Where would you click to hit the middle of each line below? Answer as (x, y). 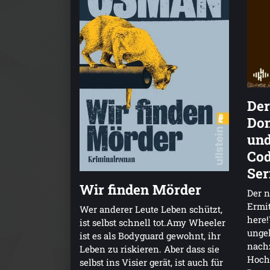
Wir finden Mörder (140, 189)
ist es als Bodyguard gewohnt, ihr (150, 235)
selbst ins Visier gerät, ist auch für (151, 262)
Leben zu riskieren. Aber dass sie (149, 249)
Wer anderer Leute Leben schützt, (151, 209)
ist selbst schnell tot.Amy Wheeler (152, 222)
